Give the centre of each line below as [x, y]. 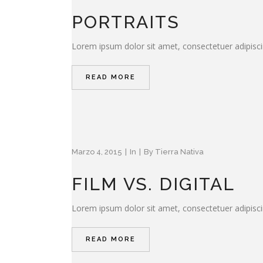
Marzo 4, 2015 [97, 151]
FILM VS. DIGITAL [153, 184]
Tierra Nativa [179, 151]
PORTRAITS [126, 22]
